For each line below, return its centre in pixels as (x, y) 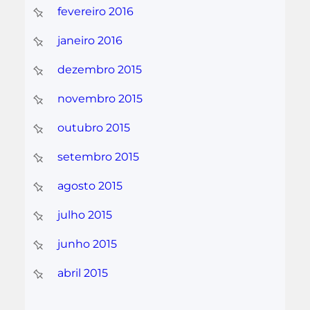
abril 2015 (82, 273)
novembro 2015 (100, 99)
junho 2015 (87, 244)
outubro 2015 (93, 128)
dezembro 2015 (99, 70)
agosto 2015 (90, 186)
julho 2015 (84, 215)
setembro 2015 (98, 157)
